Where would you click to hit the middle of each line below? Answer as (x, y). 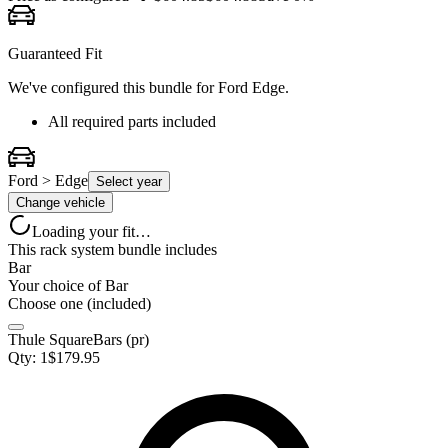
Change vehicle (60, 203)
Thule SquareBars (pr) (78, 340)
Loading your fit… (91, 232)
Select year (129, 182)
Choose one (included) (79, 304)
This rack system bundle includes (112, 250)
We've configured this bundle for (113, 88)
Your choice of (56, 286)
